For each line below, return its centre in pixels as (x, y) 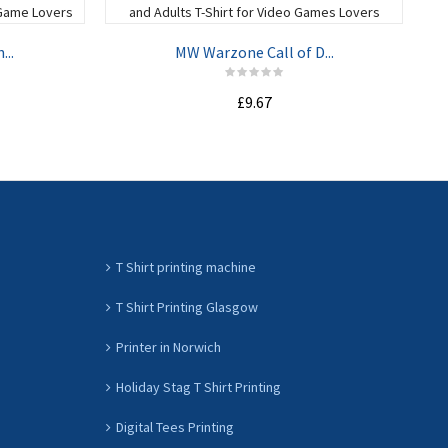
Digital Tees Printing (175, 427)
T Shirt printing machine (186, 267)
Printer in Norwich (168, 347)
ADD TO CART (254, 144)
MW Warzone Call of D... (254, 52)
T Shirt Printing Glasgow (187, 307)
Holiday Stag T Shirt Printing (198, 387)
